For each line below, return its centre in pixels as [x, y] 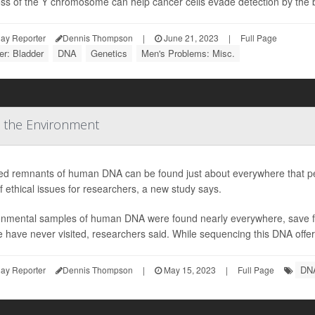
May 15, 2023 [189, 270]
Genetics [109, 53]
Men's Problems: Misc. [188, 53]
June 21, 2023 [190, 38]
